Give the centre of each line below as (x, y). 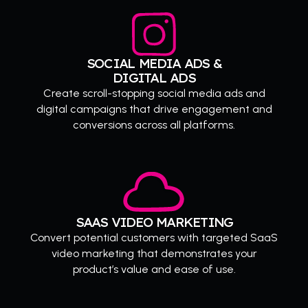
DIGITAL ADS (154, 78)
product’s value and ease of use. (154, 269)
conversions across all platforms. (154, 125)
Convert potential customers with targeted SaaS (154, 238)
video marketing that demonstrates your (154, 254)
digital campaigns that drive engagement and (154, 109)
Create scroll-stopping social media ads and (154, 93)
